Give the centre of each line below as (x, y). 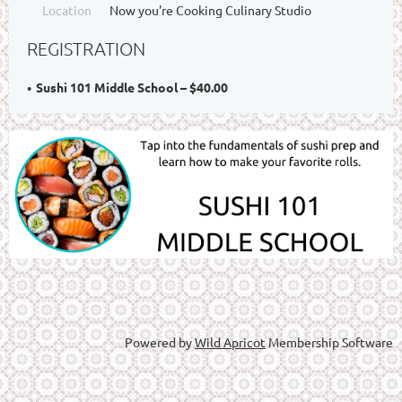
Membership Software (329, 342)
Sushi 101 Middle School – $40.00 (132, 87)
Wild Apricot (230, 342)
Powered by (160, 342)
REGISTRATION (86, 48)
